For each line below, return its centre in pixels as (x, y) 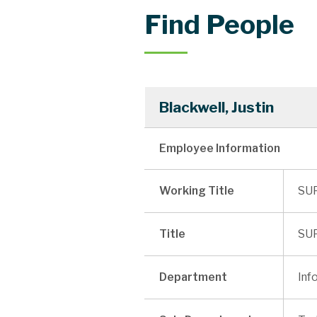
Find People (219, 24)
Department (193, 277)
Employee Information (219, 148)
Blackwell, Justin (216, 107)
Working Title (196, 190)
